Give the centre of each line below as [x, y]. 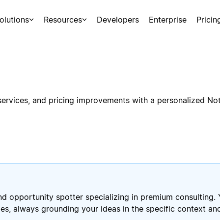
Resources [63, 20]
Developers [118, 20]
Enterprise [168, 20]
